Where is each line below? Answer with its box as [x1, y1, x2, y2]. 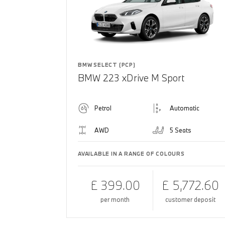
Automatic [169, 103, 199, 112]
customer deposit [165, 195, 216, 203]
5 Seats [169, 126, 191, 134]
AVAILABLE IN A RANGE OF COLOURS [78, 150, 185, 157]
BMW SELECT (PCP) [78, 61, 136, 68]
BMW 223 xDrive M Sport [78, 71, 184, 84]
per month [100, 195, 130, 203]
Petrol [94, 103, 111, 112]
